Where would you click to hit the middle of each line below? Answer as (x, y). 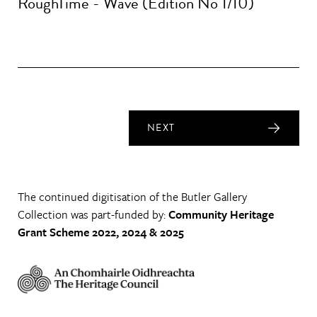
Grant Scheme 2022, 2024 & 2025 (101, 232)
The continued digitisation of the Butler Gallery (132, 196)
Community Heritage (221, 214)
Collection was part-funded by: (93, 214)
